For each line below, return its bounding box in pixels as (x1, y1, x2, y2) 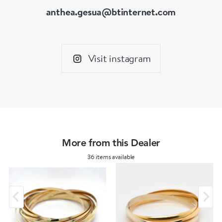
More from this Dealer (62, 138, 160, 149)
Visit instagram (88, 51, 151, 65)
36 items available (87, 152, 135, 161)
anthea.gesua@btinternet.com (46, 4, 176, 18)
